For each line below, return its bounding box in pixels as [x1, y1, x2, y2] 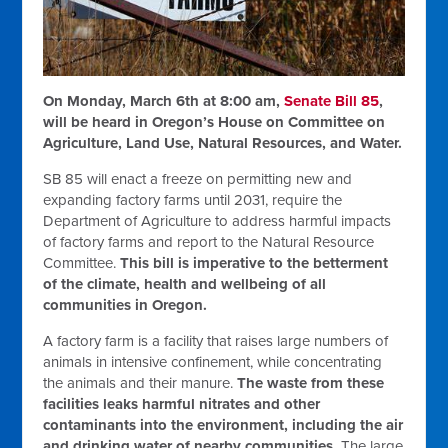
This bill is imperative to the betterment [120, 254, 389, 273]
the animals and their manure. [43, 374, 238, 393]
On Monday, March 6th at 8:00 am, [43, 92, 285, 111]
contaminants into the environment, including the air [43, 416, 404, 435]
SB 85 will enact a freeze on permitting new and [43, 170, 353, 189]
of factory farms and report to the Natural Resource [43, 233, 375, 252]
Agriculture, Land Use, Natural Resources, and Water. [43, 134, 403, 153]
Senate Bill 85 [284, 92, 380, 111]
